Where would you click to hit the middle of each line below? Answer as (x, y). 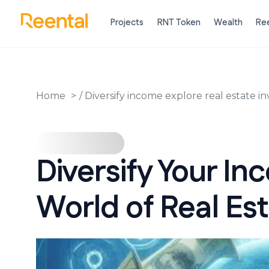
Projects (127, 23)
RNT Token (179, 23)
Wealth (228, 23)
